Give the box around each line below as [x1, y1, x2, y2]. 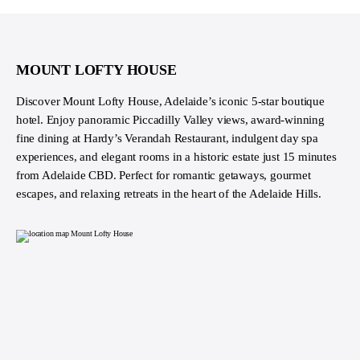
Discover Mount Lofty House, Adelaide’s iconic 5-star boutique [16, 94, 325, 108]
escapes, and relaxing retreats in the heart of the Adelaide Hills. [16, 186, 321, 200]
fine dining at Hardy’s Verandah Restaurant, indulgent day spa [16, 131, 318, 145]
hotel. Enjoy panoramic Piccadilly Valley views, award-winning [16, 112, 325, 126]
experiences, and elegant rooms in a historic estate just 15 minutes [16, 149, 337, 163]
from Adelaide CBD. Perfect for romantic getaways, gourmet [16, 168, 311, 182]
